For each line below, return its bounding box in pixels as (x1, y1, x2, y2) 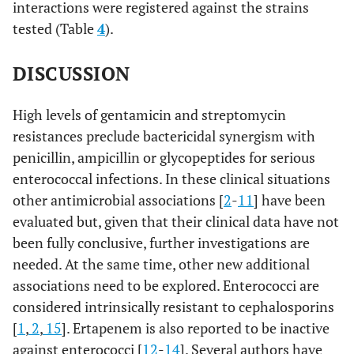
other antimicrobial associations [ (13, 190, 224, 209)
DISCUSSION (13, 61, 130, 86)
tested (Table (13, 19, 97, 38)
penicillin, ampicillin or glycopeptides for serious (13, 148, 315, 167)
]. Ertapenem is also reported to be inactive (62, 318, 330, 337)
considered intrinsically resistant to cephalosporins (13, 297, 334, 316)
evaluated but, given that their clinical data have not (13, 212, 339, 231)
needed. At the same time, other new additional (13, 254, 310, 273)
